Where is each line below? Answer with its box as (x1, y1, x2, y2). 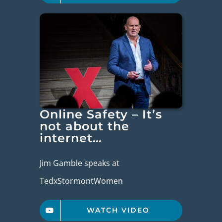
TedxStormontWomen (40, 175, 123, 187)
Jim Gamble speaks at (40, 158, 120, 169)
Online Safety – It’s (40, 107, 163, 122)
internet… (40, 131, 103, 146)
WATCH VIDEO (87, 206, 150, 215)
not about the (40, 119, 130, 134)
